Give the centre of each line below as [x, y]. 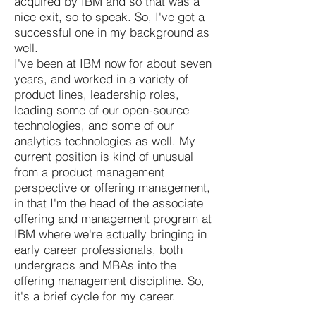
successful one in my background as [112, 32]
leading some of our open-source [102, 109]
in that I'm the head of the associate [109, 202]
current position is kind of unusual [104, 156]
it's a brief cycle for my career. [95, 296]
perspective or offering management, [112, 187]
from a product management [89, 171]
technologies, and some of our [94, 125]
